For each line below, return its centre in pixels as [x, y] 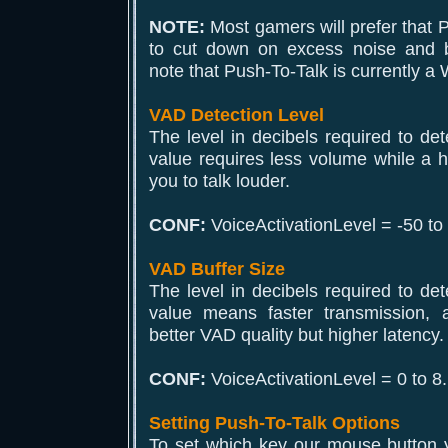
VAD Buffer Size [217, 268]
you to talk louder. [219, 180]
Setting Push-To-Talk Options [274, 422]
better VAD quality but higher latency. [296, 334]
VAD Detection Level [236, 114]
